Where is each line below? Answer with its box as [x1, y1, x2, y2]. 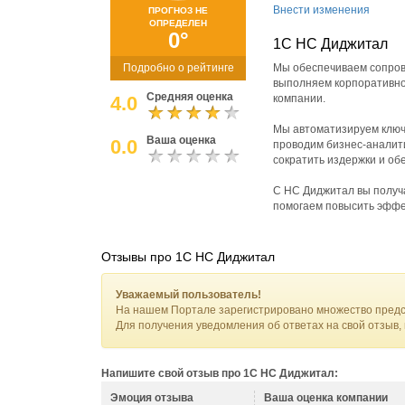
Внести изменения [273, 4, 370, 16]
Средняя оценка [146, 90, 233, 103]
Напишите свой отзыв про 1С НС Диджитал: [101, 367, 338, 380]
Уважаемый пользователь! [116, 288, 261, 301]
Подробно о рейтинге [122, 61, 234, 74]
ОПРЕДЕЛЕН [149, 18, 207, 28]
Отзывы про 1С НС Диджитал [101, 250, 275, 264]
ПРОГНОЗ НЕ [148, 5, 208, 15]
